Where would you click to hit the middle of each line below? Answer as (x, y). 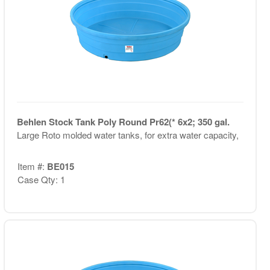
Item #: (32, 166)
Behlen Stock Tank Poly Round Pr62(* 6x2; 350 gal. (123, 121)
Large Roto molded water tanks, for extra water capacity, (127, 134)
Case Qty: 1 (41, 179)
